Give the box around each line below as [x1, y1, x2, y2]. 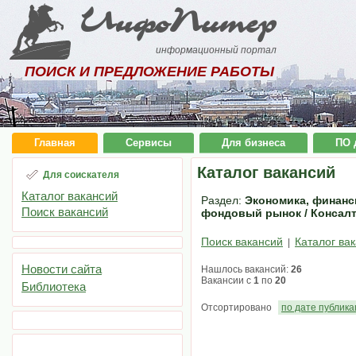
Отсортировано [201, 302, 272, 314]
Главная [34, 137, 75, 149]
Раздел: [201, 194, 242, 207]
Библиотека [21, 280, 86, 293]
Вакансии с [201, 275, 253, 286]
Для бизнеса [222, 137, 285, 149]
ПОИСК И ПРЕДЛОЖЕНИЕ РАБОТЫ [25, 64, 275, 79]
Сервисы [126, 137, 172, 149]
